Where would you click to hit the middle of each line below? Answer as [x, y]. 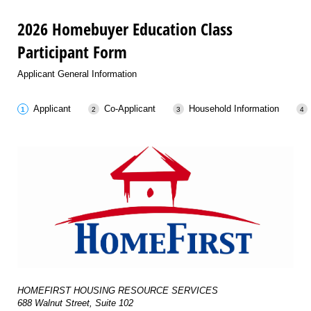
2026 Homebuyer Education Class [125, 29]
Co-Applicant [129, 109]
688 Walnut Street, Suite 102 [75, 303]
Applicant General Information [77, 74]
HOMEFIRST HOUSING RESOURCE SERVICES [118, 290]
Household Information [234, 109]
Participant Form [72, 52]
